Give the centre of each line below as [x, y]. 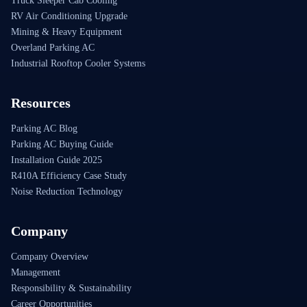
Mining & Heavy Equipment [66, 32]
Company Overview [50, 257]
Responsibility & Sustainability [71, 288]
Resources [41, 103]
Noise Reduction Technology [67, 192]
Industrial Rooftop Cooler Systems [78, 64]
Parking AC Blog [44, 129]
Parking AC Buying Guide [62, 145]
